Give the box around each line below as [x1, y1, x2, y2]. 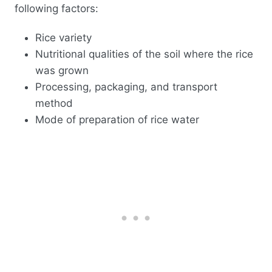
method [35, 97, 73, 109]
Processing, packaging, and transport [35, 80, 217, 93]
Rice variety [35, 31, 92, 44]
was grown [35, 64, 89, 76]
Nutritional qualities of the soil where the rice [35, 47, 253, 60]
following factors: [15, 2, 98, 15]
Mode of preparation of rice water [35, 113, 199, 126]
